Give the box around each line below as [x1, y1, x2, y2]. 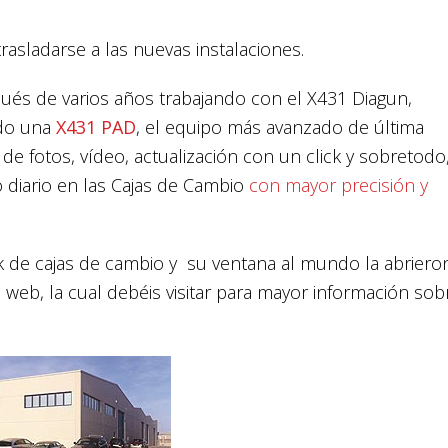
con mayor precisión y [244, 173, 428, 198]
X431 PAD [56, 115, 136, 140]
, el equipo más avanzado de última [136, 115, 424, 140]
